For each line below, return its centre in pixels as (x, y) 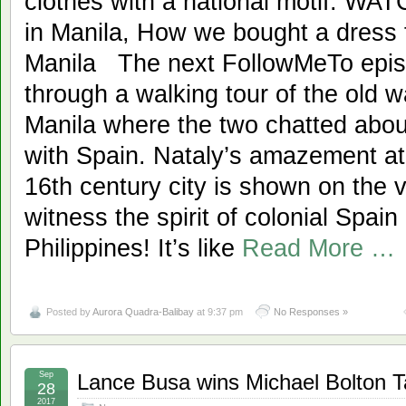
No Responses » (311, 312)
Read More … (319, 248)
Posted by (69, 312)
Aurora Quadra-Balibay (143, 312)
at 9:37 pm (218, 312)
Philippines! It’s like (133, 248)
